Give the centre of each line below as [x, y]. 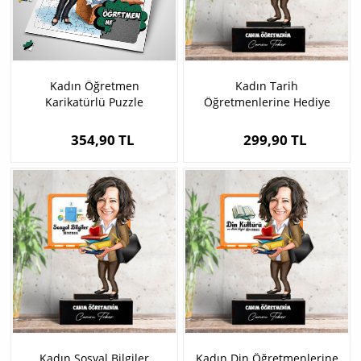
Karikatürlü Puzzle [94, 102]
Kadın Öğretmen [94, 86]
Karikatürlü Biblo [267, 118]
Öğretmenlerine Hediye [267, 102]
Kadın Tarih [267, 86]
